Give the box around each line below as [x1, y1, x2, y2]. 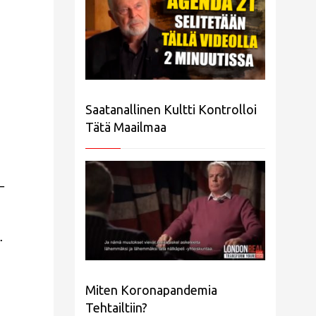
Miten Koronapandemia [85, 282, 217, 297]
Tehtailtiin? [85, 300, 147, 315]
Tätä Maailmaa [85, 120, 166, 135]
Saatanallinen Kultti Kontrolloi [85, 102, 257, 117]
